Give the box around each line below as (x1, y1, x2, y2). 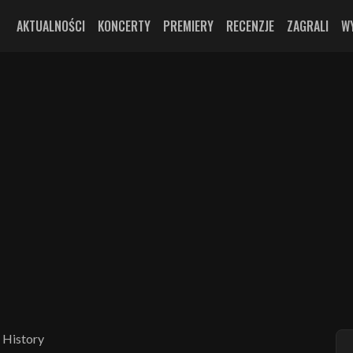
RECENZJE (226, 17, 274, 35)
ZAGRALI (287, 17, 329, 35)
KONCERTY (98, 17, 150, 35)
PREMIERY (163, 17, 214, 35)
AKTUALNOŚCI (17, 17, 85, 35)
